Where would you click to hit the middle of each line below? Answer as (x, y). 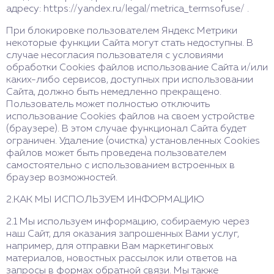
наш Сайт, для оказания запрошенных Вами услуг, (123, 234)
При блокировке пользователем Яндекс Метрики (122, 31)
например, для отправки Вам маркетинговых (110, 246)
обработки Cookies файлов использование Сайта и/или (137, 68)
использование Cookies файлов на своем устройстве (130, 117)
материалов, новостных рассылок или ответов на (121, 259)
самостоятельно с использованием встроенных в (120, 166)
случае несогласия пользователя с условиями (115, 56)
